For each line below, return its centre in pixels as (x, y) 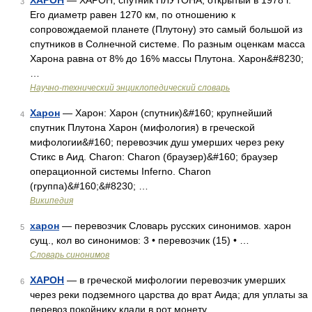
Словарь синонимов (70, 255)
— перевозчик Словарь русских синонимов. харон (175, 226)
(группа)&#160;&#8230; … (89, 186)
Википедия (52, 201)
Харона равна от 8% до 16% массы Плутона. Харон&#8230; (167, 58)
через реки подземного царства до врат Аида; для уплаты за (169, 295)
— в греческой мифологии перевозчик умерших (175, 280)
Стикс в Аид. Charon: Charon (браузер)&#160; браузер (154, 157)
